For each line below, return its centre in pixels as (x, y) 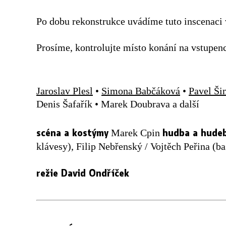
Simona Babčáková (141, 91)
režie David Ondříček (83, 172)
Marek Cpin (135, 132)
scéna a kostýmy (72, 132)
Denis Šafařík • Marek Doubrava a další (118, 104)
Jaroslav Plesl (65, 91)
